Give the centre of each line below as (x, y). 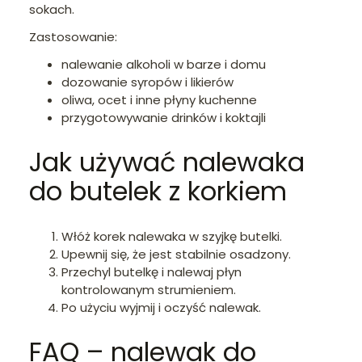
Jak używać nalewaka (167, 162)
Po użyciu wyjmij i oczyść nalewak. (161, 307)
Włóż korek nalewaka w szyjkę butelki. (172, 236)
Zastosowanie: (73, 36)
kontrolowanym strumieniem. (149, 289)
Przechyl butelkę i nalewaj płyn (152, 271)
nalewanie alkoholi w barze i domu (164, 64)
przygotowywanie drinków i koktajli (164, 117)
